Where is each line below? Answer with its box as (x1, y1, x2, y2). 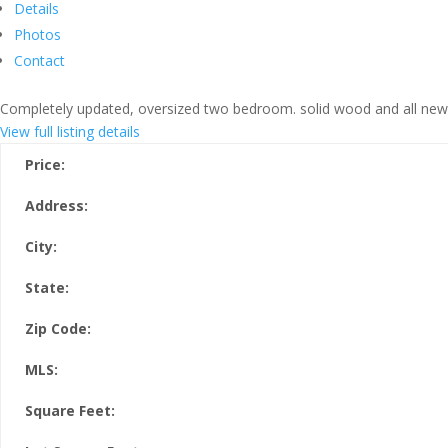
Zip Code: (25, 319, 91, 338)
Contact (14, 51, 65, 70)
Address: (25, 196, 88, 215)
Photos (14, 25, 61, 44)
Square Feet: (25, 401, 115, 420)
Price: (25, 155, 65, 174)
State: (25, 278, 69, 297)
